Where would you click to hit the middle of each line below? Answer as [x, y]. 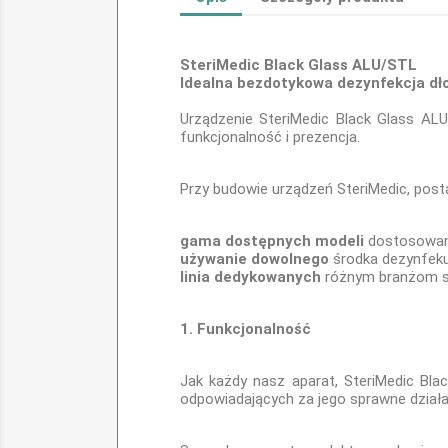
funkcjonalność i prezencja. [270, 137]
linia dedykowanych [250, 277]
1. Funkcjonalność [245, 329]
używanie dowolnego [254, 259]
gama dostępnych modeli [272, 241]
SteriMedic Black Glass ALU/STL [298, 65]
